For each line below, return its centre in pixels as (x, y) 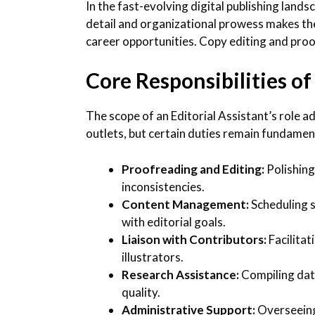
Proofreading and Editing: (193, 169)
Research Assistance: (180, 274)
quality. (141, 292)
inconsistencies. (163, 186)
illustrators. (153, 257)
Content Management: (185, 204)
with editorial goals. (174, 221)
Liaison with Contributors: (194, 239)
